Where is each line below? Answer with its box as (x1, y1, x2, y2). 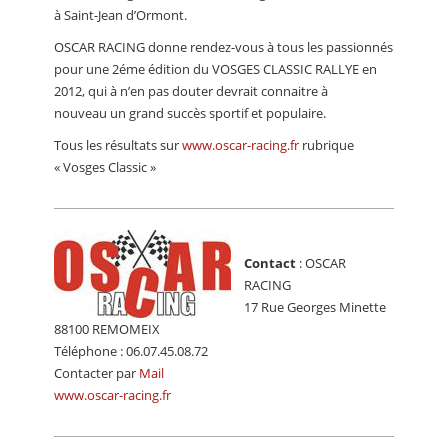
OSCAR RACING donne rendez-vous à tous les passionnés (54, 38, 393, 57)
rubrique (299, 136, 354, 155)
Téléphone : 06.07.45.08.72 (54, 342, 208, 361)
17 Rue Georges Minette (244, 298, 386, 317)
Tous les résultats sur (54, 136, 182, 155)
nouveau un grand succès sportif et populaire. (54, 104, 326, 123)
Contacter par (54, 364, 139, 383)
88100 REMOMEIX (54, 320, 160, 339)
